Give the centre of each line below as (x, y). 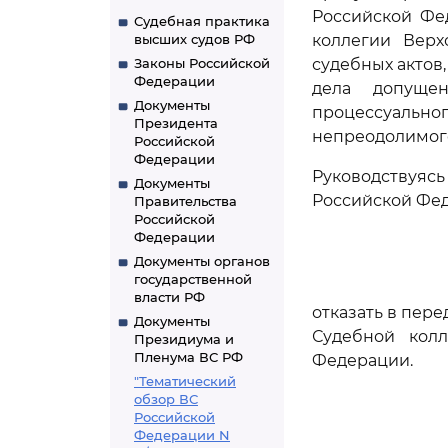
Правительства (185, 201)
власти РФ (169, 297)
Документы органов (202, 261)
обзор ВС (166, 399)
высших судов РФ (194, 39)
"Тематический (185, 381)
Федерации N (182, 435)
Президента (176, 123)
